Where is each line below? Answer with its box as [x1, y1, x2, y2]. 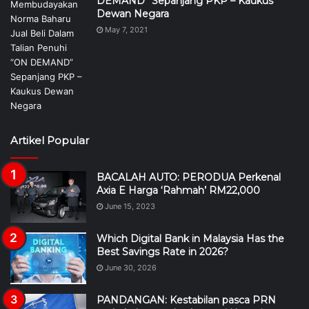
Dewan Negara [97, 8, 169, 20]
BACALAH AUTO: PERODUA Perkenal [97, 171, 281, 183]
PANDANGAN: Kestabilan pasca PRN [97, 294, 276, 306]
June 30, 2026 [105, 263, 157, 272]
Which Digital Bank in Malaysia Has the [97, 232, 284, 245]
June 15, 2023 [105, 201, 155, 211]
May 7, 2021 [105, 25, 148, 34]
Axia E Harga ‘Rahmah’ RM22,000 [97, 184, 260, 197]
